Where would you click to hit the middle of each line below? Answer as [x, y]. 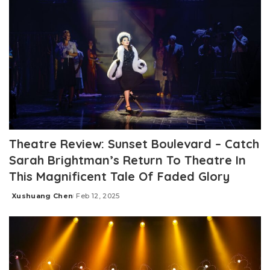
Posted [23, 200]
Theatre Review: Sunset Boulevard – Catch [134, 144]
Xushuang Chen [43, 196]
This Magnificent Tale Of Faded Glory [119, 177]
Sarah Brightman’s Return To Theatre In [127, 160]
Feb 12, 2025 [98, 196]
